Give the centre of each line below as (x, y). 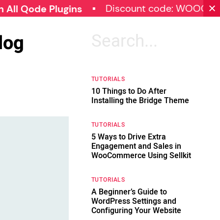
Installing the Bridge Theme (140, 101)
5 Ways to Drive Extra (128, 137)
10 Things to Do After (129, 91)
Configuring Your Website (136, 211)
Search (105, 37)
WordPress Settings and (134, 201)
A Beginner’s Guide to (129, 192)
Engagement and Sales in (136, 146)
